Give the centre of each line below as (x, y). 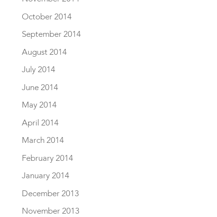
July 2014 (38, 70)
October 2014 (46, 16)
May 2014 (39, 105)
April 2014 (40, 123)
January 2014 (45, 176)
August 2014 (44, 52)
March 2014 (43, 140)
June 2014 (40, 87)
